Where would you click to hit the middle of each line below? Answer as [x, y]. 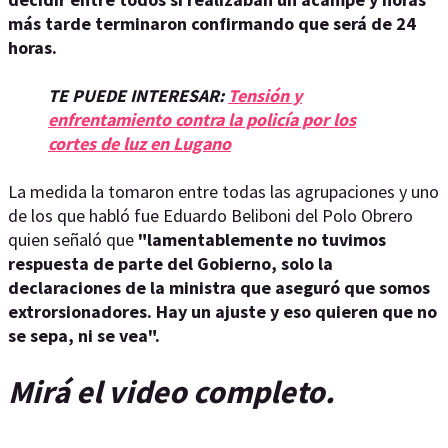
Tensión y [265, 95]
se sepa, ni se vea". [84, 335]
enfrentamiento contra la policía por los [202, 119]
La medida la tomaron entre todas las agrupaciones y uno [223, 191]
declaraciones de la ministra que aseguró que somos [219, 287]
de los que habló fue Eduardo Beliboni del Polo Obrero [210, 215]
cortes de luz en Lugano [139, 143]
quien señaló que [73, 239]
